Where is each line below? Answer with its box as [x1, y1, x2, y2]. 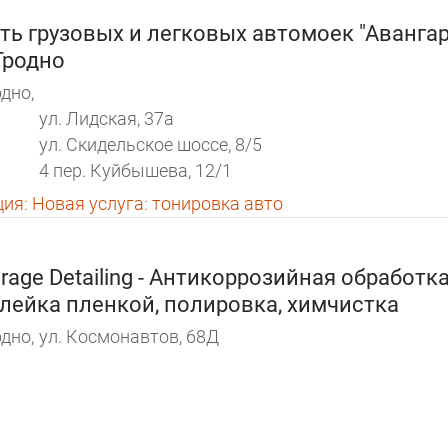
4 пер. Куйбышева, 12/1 [39, 159, 232, 181]
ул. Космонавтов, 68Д [39, 325, 219, 347]
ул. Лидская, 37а [39, 107, 174, 129]
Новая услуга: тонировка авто [28, 192, 283, 214]
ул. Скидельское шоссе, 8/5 [39, 133, 262, 155]
